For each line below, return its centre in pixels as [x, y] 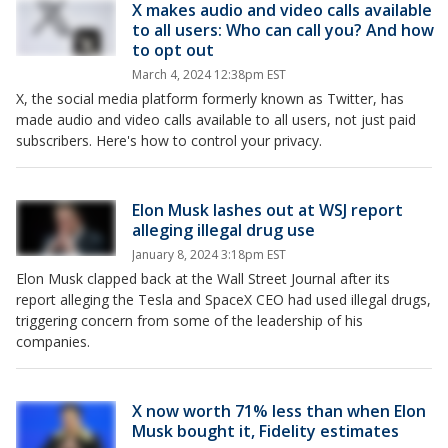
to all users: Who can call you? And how [283, 29]
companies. [53, 341]
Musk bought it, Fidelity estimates [265, 430]
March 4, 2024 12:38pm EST [209, 74]
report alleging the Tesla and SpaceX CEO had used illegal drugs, [223, 299]
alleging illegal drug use [223, 229]
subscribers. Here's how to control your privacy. [169, 140]
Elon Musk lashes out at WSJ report [267, 209]
